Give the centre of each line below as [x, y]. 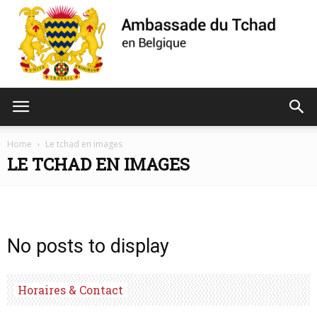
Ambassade [184, 119]
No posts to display [88, 247]
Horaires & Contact [70, 290]
